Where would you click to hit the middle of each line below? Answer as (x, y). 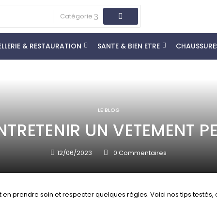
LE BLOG (108, 110)
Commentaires (142, 153)
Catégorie (76, 16)
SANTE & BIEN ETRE (129, 46)
